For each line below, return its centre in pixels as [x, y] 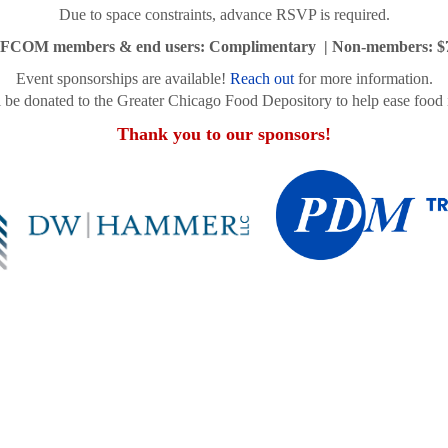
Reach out [261, 78]
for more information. [363, 78]
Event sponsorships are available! [122, 78]
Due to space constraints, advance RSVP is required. [224, 14]
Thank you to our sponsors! [224, 134]
